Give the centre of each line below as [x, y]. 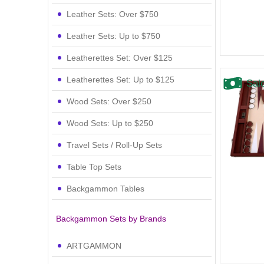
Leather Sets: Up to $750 [113, 36]
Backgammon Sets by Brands [111, 218]
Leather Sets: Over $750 [112, 14]
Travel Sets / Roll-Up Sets [114, 145]
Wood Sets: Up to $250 [110, 123]
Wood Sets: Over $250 [109, 101]
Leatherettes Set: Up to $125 [120, 79]
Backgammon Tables [105, 188]
